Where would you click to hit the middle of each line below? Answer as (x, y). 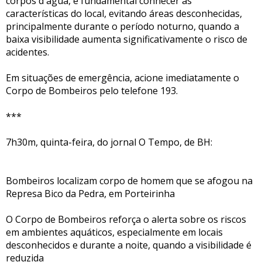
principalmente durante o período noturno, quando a (123, 26)
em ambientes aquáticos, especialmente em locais (114, 232)
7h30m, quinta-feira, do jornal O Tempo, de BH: (109, 142)
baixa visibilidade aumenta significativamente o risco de (127, 39)
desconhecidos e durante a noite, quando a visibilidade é (129, 245)
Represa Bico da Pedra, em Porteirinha (90, 193)
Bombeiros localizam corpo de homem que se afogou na (129, 180)
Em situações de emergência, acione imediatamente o (123, 77)
